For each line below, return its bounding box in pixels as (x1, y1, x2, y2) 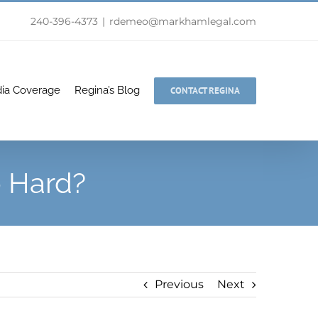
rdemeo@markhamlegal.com (109, 15, 256, 28)
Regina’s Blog (75, 84, 140, 97)
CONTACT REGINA (170, 84, 240, 97)
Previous (155, 278, 204, 291)
